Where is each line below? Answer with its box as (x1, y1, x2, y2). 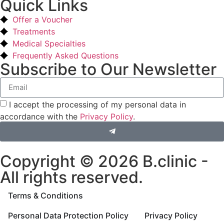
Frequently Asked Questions (12, 50, 118, 60)
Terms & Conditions (8, 190, 83, 200)
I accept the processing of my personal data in (9, 99, 186, 109)
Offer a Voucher (12, 14, 72, 24)
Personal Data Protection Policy (8, 210, 128, 220)
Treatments (12, 26, 55, 36)
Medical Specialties (12, 38, 85, 48)
